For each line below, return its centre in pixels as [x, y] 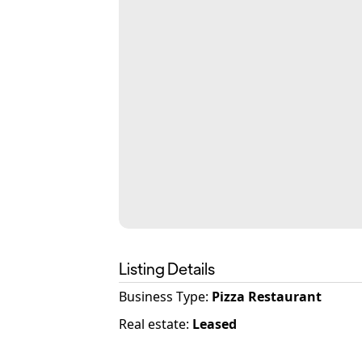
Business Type [162, 297]
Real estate [152, 324]
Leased [215, 324]
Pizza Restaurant [267, 297]
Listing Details [167, 268]
